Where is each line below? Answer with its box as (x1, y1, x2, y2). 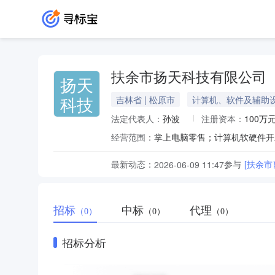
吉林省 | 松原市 (116, 93, 175, 106)
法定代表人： (111, 112, 163, 125)
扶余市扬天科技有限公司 (111, 70, 266, 85)
